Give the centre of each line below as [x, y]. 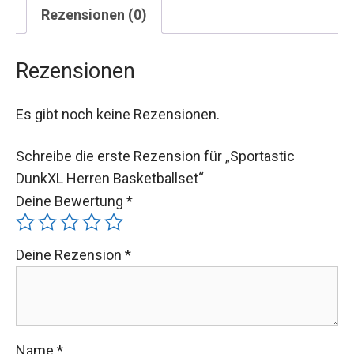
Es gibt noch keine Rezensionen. [118, 114]
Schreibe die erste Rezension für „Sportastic [155, 156]
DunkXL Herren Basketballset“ [110, 178]
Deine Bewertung [71, 201]
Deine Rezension [70, 254]
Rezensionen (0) [94, 14]
